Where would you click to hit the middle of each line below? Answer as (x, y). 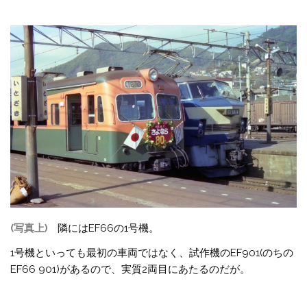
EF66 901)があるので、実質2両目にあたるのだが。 (131, 269)
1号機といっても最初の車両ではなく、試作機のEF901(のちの (152, 253)
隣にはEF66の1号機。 (107, 229)
